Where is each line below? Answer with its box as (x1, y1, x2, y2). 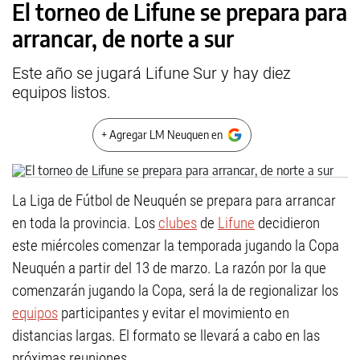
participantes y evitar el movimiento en (58, 304, 289, 322)
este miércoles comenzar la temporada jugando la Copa (12, 236, 339, 255)
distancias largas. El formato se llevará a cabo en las (12, 326, 320, 345)
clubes (158, 214, 197, 232)
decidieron (255, 214, 320, 232)
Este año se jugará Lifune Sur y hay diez (12, 63, 291, 83)
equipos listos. (12, 83, 111, 102)
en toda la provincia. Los (12, 214, 158, 232)
